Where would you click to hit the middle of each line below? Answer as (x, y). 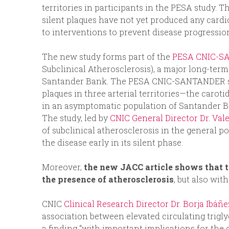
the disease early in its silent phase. (112, 143)
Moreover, (63, 167)
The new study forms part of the (107, 57)
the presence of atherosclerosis (108, 179)
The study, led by (76, 118)
